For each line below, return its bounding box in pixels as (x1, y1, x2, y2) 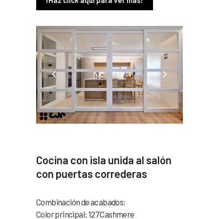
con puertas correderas (36, 167, 147, 180)
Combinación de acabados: (36, 197, 126, 207)
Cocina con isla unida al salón (36, 153, 172, 166)
